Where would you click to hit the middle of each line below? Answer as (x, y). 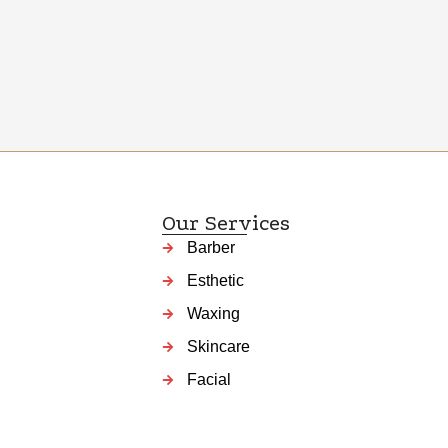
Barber (210, 248)
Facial (208, 380)
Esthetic (215, 281)
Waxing (213, 314)
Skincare (218, 347)
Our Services (225, 223)
